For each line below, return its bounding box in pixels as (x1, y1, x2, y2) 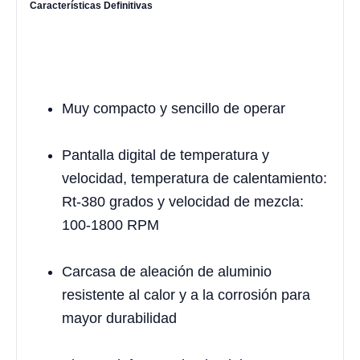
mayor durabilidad (62, 309, 177, 326)
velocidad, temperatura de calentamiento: (62, 170, 327, 186)
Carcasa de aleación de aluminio (62, 263, 272, 280)
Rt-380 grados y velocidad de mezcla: (62, 193, 304, 210)
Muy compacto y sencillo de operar (62, 100, 285, 117)
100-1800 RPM (62, 216, 159, 233)
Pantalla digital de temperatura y (62, 146, 269, 163)
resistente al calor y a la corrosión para (62, 286, 310, 303)
